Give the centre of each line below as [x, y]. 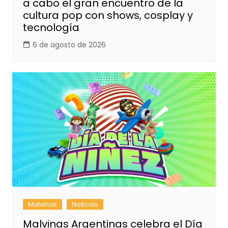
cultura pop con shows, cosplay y [108, 16]
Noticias [85, 205]
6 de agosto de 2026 [69, 45]
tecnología [51, 28]
